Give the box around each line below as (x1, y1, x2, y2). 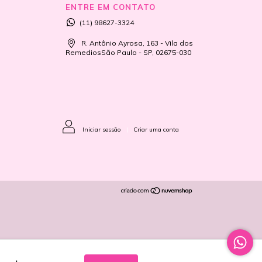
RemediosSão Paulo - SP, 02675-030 (65, 48, 191, 57)
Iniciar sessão (82, 126, 120, 134)
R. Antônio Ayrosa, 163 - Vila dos (79, 39, 193, 48)
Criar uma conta (133, 126, 179, 134)
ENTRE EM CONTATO (65, 2, 156, 12)
